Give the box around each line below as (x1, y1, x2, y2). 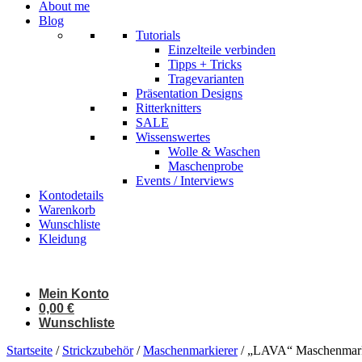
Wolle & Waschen (168, 145, 260, 158)
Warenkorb (39, 203, 95, 217)
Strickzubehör (62, 343, 133, 357)
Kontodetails (39, 188, 103, 202)
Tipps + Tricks (168, 57, 242, 71)
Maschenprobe (168, 159, 243, 173)
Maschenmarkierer (143, 343, 238, 357)
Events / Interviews (136, 174, 234, 187)
